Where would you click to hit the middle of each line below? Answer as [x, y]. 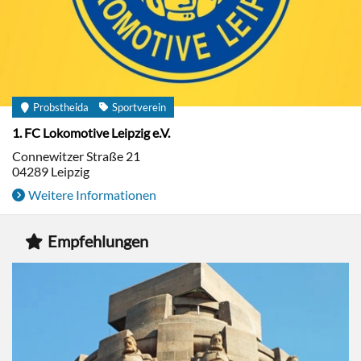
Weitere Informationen [92, 195]
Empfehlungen [98, 241]
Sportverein [139, 107]
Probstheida [61, 107]
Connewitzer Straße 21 [76, 156]
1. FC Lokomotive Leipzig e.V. [91, 133]
